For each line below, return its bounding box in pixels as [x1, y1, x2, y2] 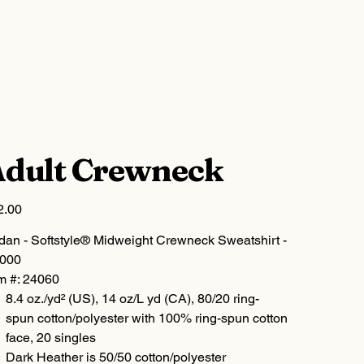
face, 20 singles [5, 330, 96, 345]
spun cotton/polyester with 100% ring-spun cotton [5, 310, 288, 326]
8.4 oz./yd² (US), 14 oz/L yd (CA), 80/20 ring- [5, 291, 259, 306]
